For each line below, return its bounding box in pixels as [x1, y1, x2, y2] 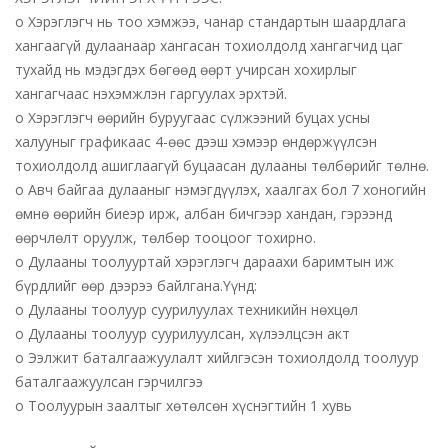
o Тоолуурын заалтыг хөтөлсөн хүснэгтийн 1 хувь [15, 396, 352, 415]
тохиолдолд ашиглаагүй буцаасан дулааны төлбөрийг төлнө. [15, 156, 429, 175]
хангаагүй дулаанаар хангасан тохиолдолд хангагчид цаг [15, 36, 403, 55]
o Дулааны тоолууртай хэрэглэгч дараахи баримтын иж [15, 252, 394, 271]
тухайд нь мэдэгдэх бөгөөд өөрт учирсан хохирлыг [15, 60, 357, 79]
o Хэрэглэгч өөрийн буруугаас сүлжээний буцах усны [15, 108, 370, 127]
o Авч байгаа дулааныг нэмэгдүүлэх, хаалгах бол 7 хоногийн [15, 180, 426, 199]
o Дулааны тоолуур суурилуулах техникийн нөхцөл [15, 300, 358, 319]
